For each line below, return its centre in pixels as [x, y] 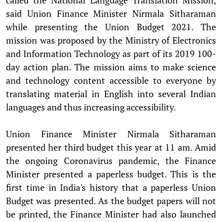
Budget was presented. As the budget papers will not [111, 200]
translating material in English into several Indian [111, 93]
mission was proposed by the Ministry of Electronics [111, 40]
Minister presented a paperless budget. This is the [111, 174]
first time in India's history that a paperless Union [111, 187]
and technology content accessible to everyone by [111, 80]
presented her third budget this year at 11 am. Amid [111, 147]
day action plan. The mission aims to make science [111, 67]
